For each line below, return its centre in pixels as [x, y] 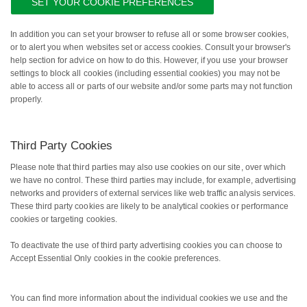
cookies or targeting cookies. [64, 220]
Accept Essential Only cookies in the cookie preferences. [116, 259]
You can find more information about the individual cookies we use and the [149, 298]
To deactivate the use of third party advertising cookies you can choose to [146, 246]
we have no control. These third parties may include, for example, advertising [153, 181]
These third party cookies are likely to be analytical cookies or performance [149, 207]
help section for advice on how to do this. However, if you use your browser [149, 61]
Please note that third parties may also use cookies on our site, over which [148, 168]
